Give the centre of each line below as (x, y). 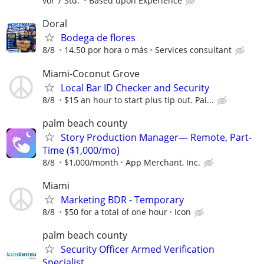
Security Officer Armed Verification (138, 250)
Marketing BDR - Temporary (122, 199)
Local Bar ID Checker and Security (135, 88)
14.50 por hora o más (106, 50)
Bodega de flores (98, 38)
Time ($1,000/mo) (81, 150)
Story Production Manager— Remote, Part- (156, 137)
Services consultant (193, 50)
